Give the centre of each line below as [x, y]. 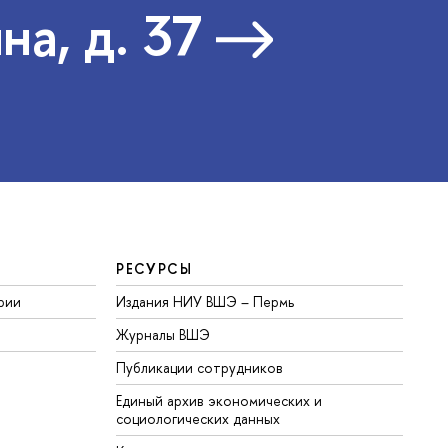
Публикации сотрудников [200, 368]
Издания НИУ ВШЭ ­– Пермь [205, 302]
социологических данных [198, 419]
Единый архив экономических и [219, 401]
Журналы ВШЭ [163, 335]
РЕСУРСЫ [154, 269]
